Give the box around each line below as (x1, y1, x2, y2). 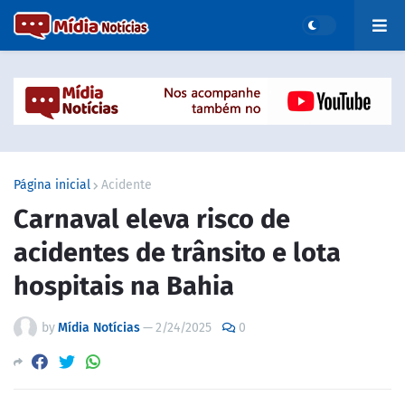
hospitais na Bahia (14, 269, 234, 302)
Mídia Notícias (58, 319, 140, 335)
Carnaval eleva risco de (14, 202, 290, 235)
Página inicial (14, 176, 90, 193)
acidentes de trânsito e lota (14, 236, 341, 268)
